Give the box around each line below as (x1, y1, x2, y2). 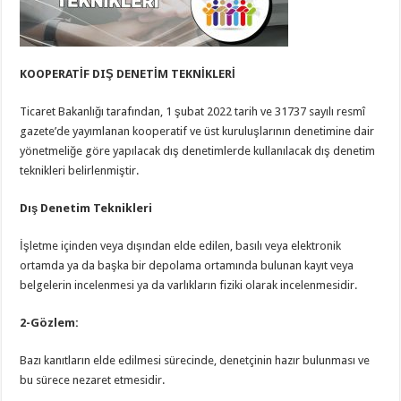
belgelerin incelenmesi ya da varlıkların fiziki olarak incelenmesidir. (20, 278, 358, 292)
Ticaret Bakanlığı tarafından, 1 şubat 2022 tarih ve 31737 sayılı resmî (20, 105, 366, 118)
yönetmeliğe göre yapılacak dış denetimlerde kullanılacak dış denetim (20, 144, 376, 158)
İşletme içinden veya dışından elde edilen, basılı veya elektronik (20, 239, 342, 252)
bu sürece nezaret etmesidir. (20, 373, 166, 387)
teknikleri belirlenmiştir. (20, 164, 140, 177)
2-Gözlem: (20, 316, 80, 329)
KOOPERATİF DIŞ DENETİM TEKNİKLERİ (20, 67, 236, 81)
